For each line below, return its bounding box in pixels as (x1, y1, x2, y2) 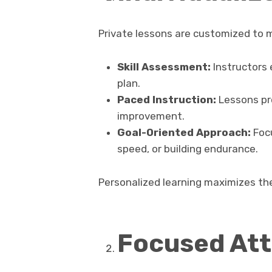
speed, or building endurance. (117, 143, 258, 155)
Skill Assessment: (117, 61, 211, 73)
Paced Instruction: (117, 93, 216, 106)
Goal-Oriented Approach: (117, 126, 251, 139)
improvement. (117, 110, 185, 123)
